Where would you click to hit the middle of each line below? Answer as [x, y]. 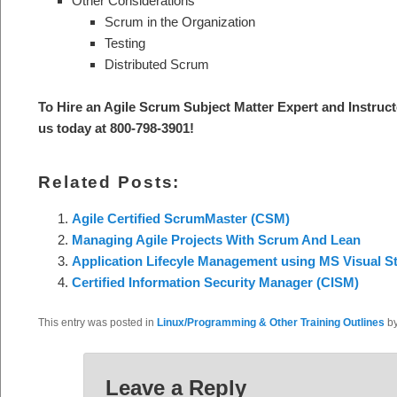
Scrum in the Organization [180, 22]
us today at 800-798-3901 [114, 128]
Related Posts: [109, 182]
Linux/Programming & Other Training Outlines [271, 323]
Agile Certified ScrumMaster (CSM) [180, 218]
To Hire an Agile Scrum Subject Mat [148, 107]
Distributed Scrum [157, 65]
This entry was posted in [97, 323]
